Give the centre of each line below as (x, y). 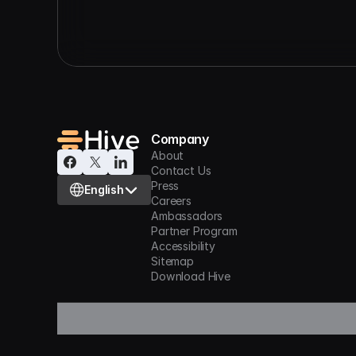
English (104, 190)
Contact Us (181, 170)
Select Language (93, 180)
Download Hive (191, 276)
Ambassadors (187, 216)
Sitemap (172, 261)
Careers (171, 201)
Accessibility (184, 246)
